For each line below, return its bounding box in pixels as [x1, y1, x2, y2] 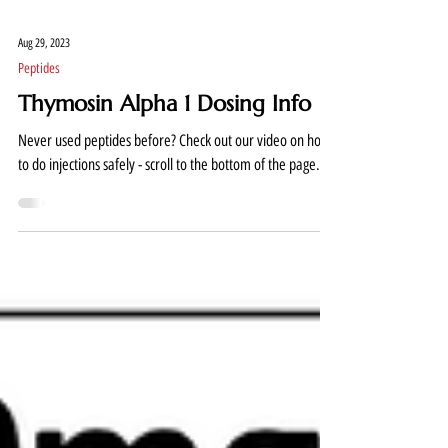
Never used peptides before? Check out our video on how [18, 203, 179, 223]
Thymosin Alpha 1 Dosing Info [18, 162, 311, 190]
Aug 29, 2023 [18, 108, 70, 123]
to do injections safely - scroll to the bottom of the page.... [18, 227, 332, 247]
